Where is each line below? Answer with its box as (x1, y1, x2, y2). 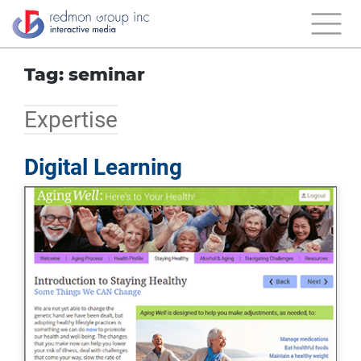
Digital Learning (24, 154, 182, 180)
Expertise (24, 106, 118, 133)
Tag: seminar (24, 64, 145, 85)
